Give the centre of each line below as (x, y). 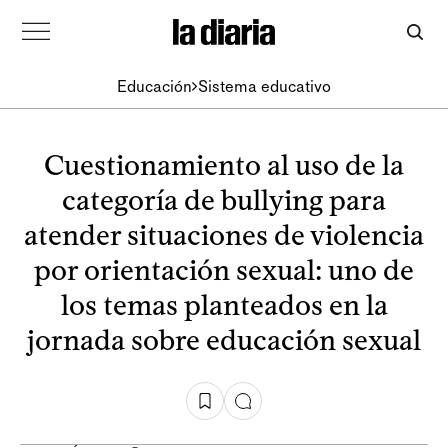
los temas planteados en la (224, 305)
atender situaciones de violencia (224, 235)
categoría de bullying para (224, 200)
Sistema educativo (264, 86)
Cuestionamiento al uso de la (224, 165)
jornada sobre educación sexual (224, 340)
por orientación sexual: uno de (224, 270)
